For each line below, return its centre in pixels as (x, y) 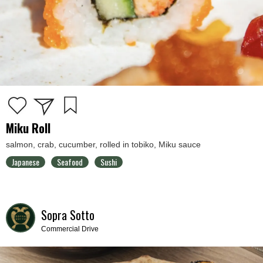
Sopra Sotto (68, 215)
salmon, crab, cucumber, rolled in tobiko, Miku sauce (103, 144)
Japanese (26, 161)
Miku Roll (28, 128)
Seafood (70, 161)
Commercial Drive (70, 229)
